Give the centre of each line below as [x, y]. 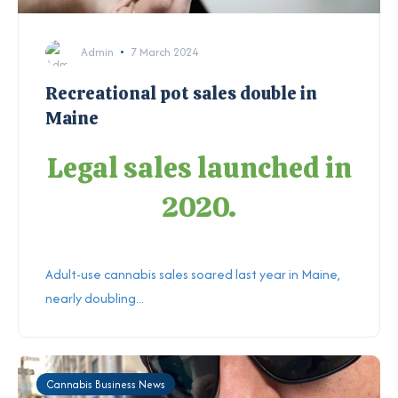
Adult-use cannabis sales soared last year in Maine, [193, 274]
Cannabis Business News [106, 384]
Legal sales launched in [199, 167]
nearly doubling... [95, 298]
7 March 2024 [164, 52]
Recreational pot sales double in [181, 93]
